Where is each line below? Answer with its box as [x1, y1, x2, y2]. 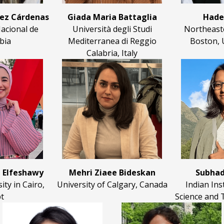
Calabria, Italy [86, 47, 137, 59]
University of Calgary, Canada [56, 179, 167, 190]
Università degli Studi [72, 23, 152, 35]
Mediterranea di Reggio [67, 35, 156, 47]
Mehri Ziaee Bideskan [68, 167, 155, 178]
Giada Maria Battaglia [67, 11, 157, 23]
